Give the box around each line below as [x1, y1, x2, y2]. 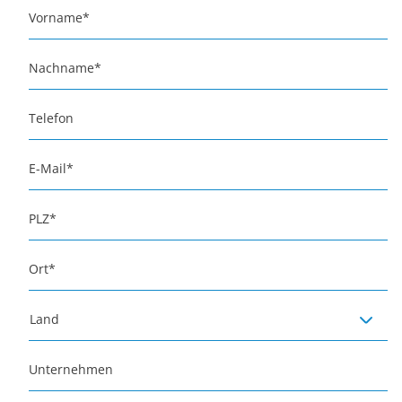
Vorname [29, 9, 83, 26]
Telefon [29, 109, 74, 127]
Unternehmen [29, 361, 113, 378]
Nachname [29, 59, 94, 76]
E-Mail [29, 160, 66, 177]
